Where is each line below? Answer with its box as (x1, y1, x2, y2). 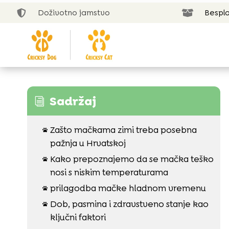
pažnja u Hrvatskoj (50, 137, 126, 149)
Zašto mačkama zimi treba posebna (50, 124, 197, 135)
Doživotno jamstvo (38, 8, 110, 18)
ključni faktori (50, 211, 106, 223)
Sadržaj (49, 93, 96, 109)
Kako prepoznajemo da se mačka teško (50, 153, 214, 165)
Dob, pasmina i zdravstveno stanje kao (50, 198, 209, 210)
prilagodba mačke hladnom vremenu (50, 182, 206, 194)
